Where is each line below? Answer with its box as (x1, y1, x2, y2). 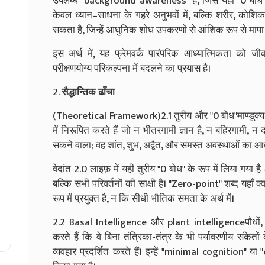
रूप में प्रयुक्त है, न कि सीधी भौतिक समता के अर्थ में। (53, 190, 234, 207)
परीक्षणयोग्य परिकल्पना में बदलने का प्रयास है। (53, 60, 211, 77)
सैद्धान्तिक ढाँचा (62, 83, 115, 101)
